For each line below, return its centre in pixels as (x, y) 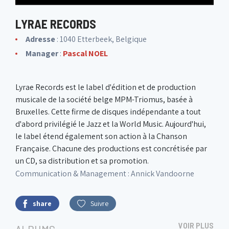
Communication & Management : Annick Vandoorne (105, 174)
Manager (42, 53)
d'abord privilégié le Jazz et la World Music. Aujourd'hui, (111, 124)
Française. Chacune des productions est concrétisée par (111, 148)
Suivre (99, 203)
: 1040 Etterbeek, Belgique (101, 39)
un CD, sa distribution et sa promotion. (82, 161)
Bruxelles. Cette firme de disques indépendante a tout (108, 112)
